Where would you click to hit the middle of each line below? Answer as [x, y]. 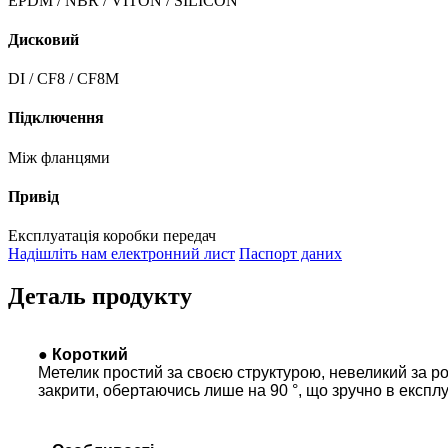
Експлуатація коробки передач [112, 236]
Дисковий [43, 39]
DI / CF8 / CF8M [63, 79]
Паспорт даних [290, 254]
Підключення [56, 118]
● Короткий [83, 354]
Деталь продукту [100, 296]
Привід [33, 196]
